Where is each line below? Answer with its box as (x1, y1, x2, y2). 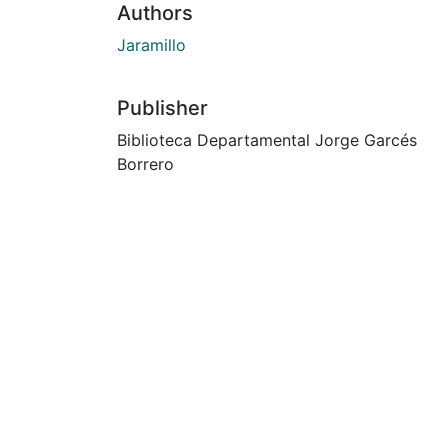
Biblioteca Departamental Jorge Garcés (117, 129, 417, 150)
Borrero (117, 153, 174, 174)
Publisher (117, 95, 208, 120)
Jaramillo (117, 34, 186, 55)
